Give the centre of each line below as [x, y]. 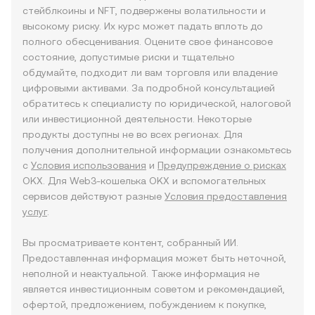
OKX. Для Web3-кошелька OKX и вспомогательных [144, 181]
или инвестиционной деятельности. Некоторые [137, 119]
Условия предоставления [226, 196]
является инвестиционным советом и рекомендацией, [154, 289]
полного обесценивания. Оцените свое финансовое [148, 41]
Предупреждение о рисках [222, 165]
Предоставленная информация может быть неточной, [154, 258]
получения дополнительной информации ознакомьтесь [157, 150]
